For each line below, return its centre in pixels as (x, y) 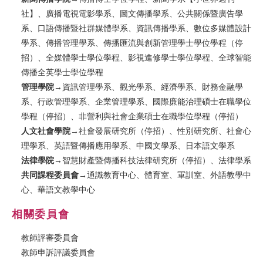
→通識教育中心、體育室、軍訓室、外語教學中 (165, 175)
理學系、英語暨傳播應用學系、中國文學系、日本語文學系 (128, 145)
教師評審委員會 (50, 238)
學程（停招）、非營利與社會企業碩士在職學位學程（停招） (132, 116)
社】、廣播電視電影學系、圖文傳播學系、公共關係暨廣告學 (132, 13)
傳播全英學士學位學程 (63, 72)
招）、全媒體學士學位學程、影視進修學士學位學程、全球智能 (136, 57)
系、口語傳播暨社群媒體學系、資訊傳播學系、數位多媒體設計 (136, 28)
